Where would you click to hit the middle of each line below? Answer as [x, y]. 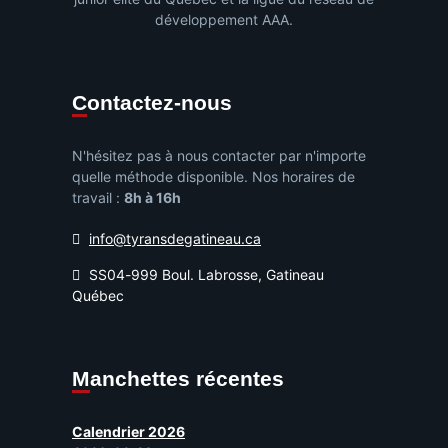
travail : [98, 198]
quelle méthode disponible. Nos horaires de [213, 177]
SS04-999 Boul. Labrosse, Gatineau [204, 275]
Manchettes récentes [187, 379]
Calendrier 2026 [128, 432]
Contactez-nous [159, 103]
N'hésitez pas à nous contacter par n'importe [219, 156]
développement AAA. [224, 20]
